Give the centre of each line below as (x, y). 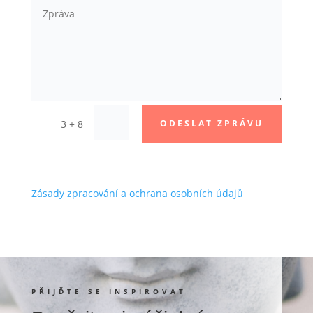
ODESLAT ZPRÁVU (212, 124)
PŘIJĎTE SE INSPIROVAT (109, 291)
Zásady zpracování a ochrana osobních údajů (137, 193)
